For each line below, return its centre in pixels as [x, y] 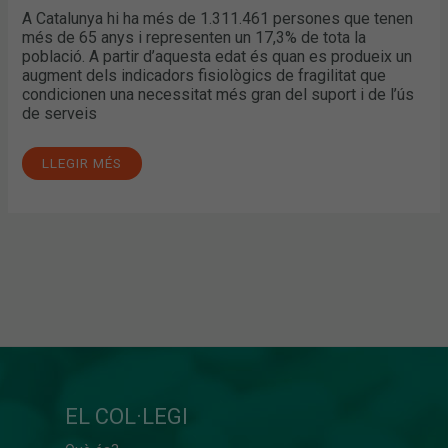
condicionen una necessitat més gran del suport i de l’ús [218, 95]
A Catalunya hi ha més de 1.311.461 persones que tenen [218, 19]
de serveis [60, 114]
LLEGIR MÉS [82, 163]
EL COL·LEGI [126, 416]
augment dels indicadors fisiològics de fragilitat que [204, 76]
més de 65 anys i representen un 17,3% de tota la [194, 38]
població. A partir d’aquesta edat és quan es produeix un [217, 57]
